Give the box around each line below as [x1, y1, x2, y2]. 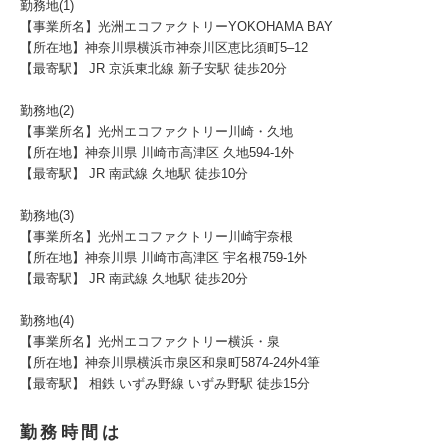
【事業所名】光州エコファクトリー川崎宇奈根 [20, 229, 293, 244]
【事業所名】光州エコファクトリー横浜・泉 [20, 334, 280, 349]
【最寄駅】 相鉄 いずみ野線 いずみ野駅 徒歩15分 [20, 376, 310, 391]
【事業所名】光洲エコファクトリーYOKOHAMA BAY [20, 19, 333, 34]
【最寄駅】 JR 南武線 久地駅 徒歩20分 [20, 271, 248, 286]
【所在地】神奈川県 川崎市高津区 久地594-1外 [20, 145, 294, 160]
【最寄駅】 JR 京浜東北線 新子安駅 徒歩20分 [20, 61, 287, 76]
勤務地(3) [20, 208, 74, 223]
